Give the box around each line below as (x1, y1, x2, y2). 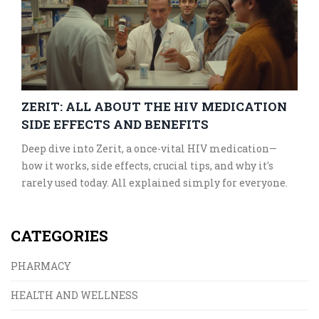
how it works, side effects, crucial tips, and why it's (21, 159, 273, 173)
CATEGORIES (11, 226, 108, 246)
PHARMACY (11, 259, 71, 273)
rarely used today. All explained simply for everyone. (21, 176, 288, 190)
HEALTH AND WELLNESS (11, 288, 138, 302)
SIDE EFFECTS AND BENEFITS (21, 116, 209, 133)
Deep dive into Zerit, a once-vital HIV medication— (21, 142, 277, 156)
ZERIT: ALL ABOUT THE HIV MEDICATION (21, 98, 287, 115)
